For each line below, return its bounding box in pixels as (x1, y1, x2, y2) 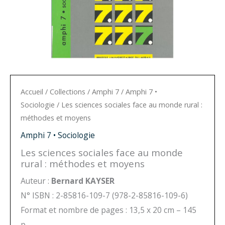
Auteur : (21, 175, 51, 186)
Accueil (21, 86, 43, 96)
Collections (50, 86, 85, 96)
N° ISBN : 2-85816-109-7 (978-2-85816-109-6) (21, 189, 188, 201)
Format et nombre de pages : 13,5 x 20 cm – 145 (21, 204, 196, 215)
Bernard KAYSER (51, 175, 115, 186)
